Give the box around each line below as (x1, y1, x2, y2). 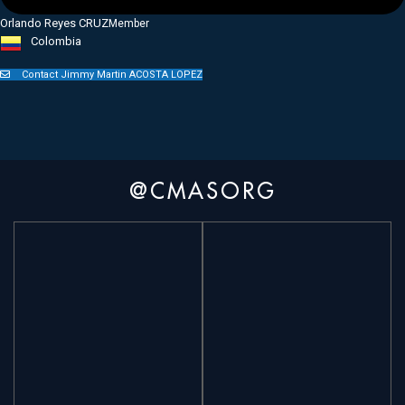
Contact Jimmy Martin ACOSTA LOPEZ (19, 68, 202, 80)
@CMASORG (128, 176, 277, 204)
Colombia (31, 33, 81, 48)
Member (108, 16, 149, 30)
